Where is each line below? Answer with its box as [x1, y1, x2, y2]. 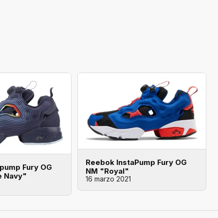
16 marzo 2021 [86, 174, 131, 183]
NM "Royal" [86, 166, 129, 176]
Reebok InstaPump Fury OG [86, 157, 187, 167]
